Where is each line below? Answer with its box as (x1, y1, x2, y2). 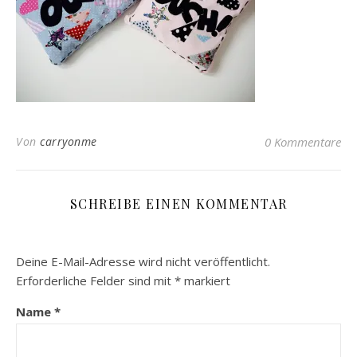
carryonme (40, 134, 97, 149)
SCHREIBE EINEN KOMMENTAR (69, 195, 288, 212)
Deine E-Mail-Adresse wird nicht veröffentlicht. (16, 253, 270, 269)
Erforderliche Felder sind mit (16, 273, 175, 288)
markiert (181, 273, 230, 288)
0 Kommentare (265, 134, 341, 150)
